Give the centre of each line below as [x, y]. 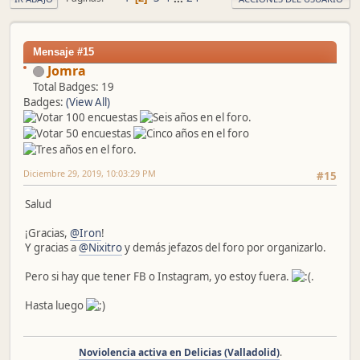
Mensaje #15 [63, 51]
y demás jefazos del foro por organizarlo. [224, 247]
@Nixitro [100, 247]
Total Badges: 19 [74, 86]
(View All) [88, 102]
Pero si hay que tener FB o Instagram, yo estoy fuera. [158, 276]
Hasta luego [55, 305]
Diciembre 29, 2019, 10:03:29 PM [90, 174]
